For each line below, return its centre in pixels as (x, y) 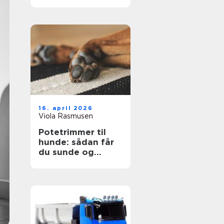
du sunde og (66, 152)
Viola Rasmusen (66, 116)
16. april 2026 (66, 108)
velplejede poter (75, 162)
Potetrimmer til (72, 132)
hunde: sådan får (76, 142)
